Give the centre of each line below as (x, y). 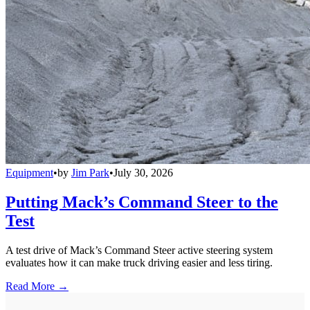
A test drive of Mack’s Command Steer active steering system (139, 250)
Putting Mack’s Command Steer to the (142, 202)
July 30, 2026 (143, 172)
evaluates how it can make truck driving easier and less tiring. (139, 262)
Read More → (37, 286)
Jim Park (90, 172)
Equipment (29, 172)
